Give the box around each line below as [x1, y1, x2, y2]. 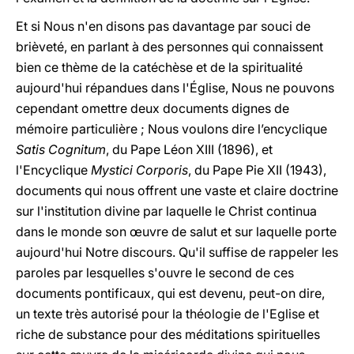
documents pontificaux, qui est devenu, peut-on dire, [16, 285, 325, 301]
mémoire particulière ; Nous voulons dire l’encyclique [16, 121, 327, 137]
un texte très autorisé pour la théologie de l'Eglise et [16, 306, 319, 322]
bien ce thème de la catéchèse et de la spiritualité [16, 59, 303, 75]
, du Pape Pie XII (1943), [188, 162, 326, 178]
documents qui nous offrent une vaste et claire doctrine [16, 183, 338, 198]
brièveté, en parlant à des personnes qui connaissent [16, 39, 323, 55]
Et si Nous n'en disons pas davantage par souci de [16, 18, 311, 34]
